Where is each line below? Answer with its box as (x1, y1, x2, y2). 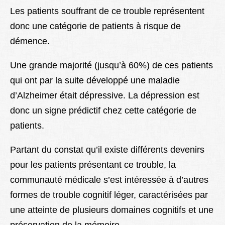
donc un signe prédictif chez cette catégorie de (10, 105, 196, 116)
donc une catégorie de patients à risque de (10, 21, 181, 32)
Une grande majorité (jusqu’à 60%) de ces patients (10, 60, 213, 71)
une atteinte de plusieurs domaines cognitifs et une (10, 205, 213, 215)
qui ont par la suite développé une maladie (10, 75, 180, 86)
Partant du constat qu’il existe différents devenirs (10, 145, 204, 155)
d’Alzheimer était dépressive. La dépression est (10, 90, 199, 101)
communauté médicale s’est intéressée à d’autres (10, 175, 208, 185)
